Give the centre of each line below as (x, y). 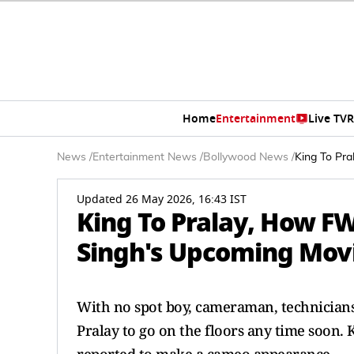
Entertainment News (145, 157)
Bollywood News (246, 157)
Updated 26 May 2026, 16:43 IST (162, 200)
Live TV (327, 119)
